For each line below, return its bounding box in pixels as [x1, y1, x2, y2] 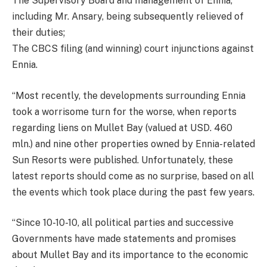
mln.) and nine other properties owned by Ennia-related [12, 138, 255, 150]
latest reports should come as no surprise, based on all [12, 170, 254, 182]
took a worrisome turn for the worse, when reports [12, 105, 237, 117]
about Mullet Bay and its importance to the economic [12, 249, 249, 261]
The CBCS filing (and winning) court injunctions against [12, 43, 254, 55]
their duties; [12, 27, 65, 39]
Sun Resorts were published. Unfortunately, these [12, 154, 233, 166]
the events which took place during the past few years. [12, 186, 254, 198]
